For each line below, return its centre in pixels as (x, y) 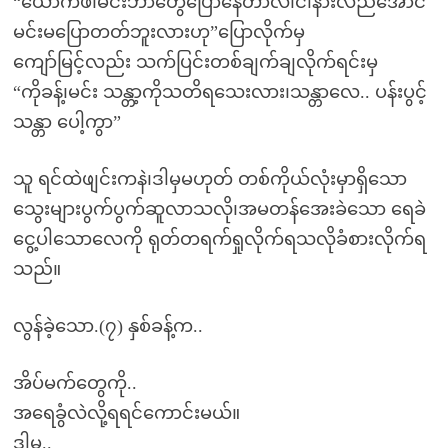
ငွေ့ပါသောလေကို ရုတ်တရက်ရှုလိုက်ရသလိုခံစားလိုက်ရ (219, 239)
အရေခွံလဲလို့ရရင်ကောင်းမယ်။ (126, 413)
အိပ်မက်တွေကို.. (74, 383)
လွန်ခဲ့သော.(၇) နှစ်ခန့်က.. (107, 326)
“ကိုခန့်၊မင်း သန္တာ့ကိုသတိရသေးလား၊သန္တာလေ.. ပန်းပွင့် (219, 92)
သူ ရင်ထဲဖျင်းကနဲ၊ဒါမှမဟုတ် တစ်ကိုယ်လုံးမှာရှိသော (209, 179)
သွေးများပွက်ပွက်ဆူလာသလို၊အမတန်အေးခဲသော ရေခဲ (219, 209)
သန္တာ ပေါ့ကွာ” (66, 122)
